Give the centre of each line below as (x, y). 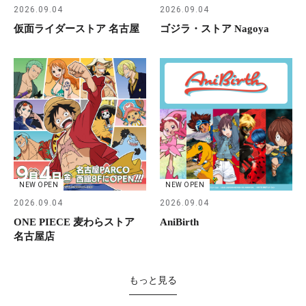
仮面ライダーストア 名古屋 (76, 28)
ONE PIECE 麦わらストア (74, 222)
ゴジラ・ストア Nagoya (214, 28)
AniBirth (179, 222)
